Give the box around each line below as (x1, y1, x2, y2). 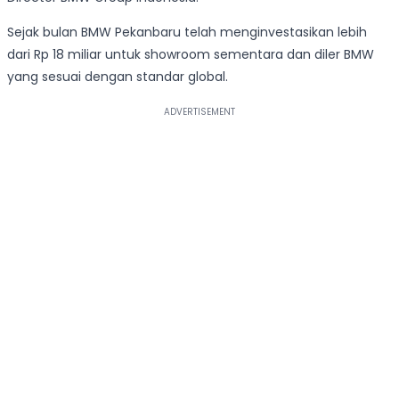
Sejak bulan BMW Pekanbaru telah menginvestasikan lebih (7, 23, 367, 42)
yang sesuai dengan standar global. (7, 68, 228, 86)
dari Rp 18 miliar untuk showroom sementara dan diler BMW (7, 45, 374, 64)
